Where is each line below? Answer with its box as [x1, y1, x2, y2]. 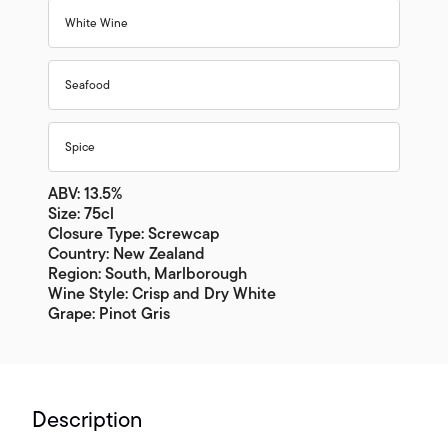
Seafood [65, 75, 110, 96]
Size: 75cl [48, 201, 114, 228]
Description [32, 402, 142, 438]
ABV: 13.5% [48, 181, 122, 208]
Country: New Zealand [48, 241, 205, 268]
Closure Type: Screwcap [48, 221, 219, 248]
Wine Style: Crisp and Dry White [48, 281, 276, 308]
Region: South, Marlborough [48, 261, 247, 288]
